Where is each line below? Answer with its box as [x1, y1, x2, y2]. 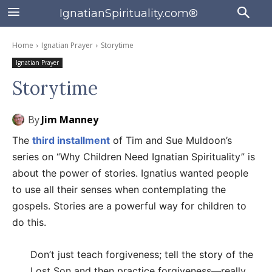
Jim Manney [41, 113, 98, 126]
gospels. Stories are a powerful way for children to [12, 200, 246, 212]
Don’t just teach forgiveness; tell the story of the [30, 248, 253, 260]
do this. [12, 216, 46, 228]
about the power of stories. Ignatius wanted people [12, 167, 248, 179]
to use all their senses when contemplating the [12, 183, 226, 195]
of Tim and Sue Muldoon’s [110, 134, 232, 146]
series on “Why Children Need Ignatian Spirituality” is [12, 151, 255, 163]
